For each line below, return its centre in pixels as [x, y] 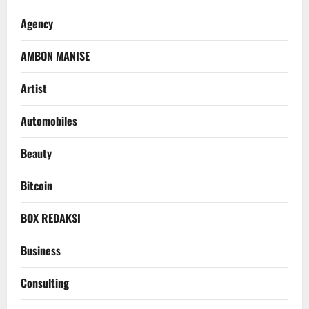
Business [41, 251]
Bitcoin [37, 186]
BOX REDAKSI [51, 218]
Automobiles [49, 121]
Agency [37, 24]
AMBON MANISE [55, 56]
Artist [34, 89]
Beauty [36, 153]
